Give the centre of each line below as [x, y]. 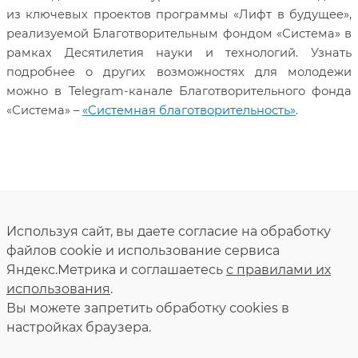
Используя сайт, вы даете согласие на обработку [169, 232]
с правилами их [278, 270]
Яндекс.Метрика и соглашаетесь [116, 270]
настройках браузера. [79, 328]
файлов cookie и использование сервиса [143, 251]
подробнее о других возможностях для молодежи [179, 72]
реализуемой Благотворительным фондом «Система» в [179, 34]
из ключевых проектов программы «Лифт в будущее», [179, 15]
